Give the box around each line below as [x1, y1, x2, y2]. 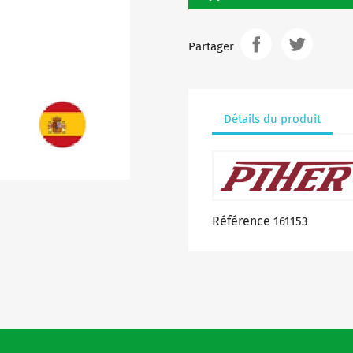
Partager [188, 39, 234, 54]
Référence [212, 214, 270, 229]
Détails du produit [224, 111, 321, 126]
